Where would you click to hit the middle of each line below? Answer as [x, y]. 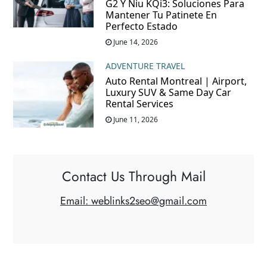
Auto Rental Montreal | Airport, [176, 81]
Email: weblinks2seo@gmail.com [133, 201]
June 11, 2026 [134, 120]
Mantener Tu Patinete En [161, 15]
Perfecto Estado [141, 27]
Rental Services [139, 104]
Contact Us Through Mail [133, 177]
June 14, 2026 [134, 42]
